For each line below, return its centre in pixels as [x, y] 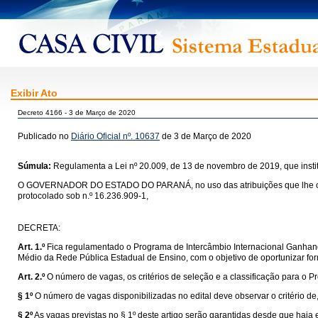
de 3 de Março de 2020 [205, 136]
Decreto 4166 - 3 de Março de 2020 [77, 113]
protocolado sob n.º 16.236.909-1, [83, 196]
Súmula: [34, 166]
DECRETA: [39, 228]
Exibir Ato [34, 93]
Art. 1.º [31, 247]
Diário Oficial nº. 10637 [115, 136]
